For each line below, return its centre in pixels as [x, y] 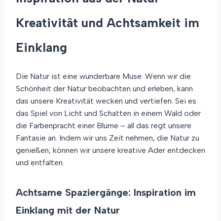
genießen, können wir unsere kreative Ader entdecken [110, 150]
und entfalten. [40, 162]
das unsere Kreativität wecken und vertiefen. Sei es [106, 101]
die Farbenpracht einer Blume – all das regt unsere [104, 125]
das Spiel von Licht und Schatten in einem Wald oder [108, 113]
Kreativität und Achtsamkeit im [108, 22]
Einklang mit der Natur [68, 210]
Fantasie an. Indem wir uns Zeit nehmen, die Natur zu [108, 138]
